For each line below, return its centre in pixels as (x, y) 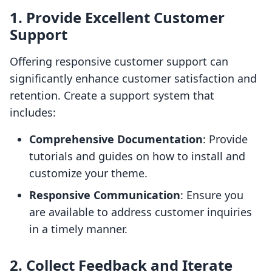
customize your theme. (88, 173)
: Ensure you (212, 195)
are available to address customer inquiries (141, 212)
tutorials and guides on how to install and (137, 156)
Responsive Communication (105, 195)
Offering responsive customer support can (119, 62)
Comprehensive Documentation (116, 139)
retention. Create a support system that (112, 96)
